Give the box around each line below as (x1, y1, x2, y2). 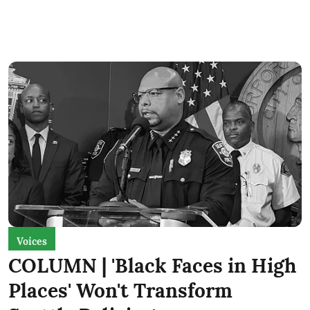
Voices (17, 235, 47, 248)
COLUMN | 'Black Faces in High (8, 253, 296, 278)
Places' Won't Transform (8, 277, 232, 303)
